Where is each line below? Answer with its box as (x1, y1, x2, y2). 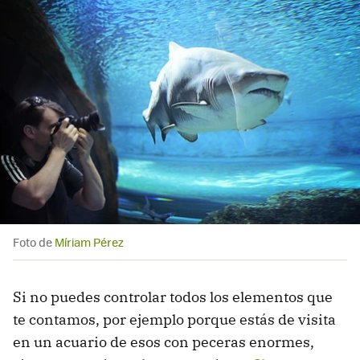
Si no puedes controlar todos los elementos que (13, 287, 333, 306)
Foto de (13, 233, 55, 250)
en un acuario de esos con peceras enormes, (13, 332, 314, 351)
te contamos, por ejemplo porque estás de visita (13, 309, 336, 329)
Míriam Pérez (55, 233, 124, 250)
